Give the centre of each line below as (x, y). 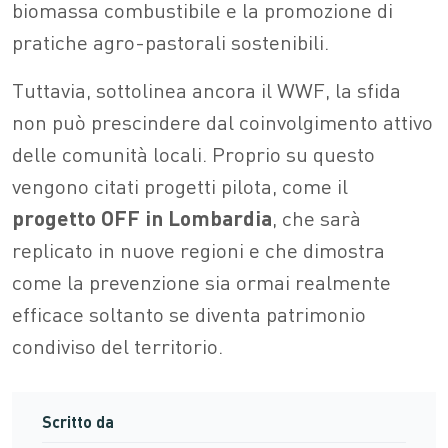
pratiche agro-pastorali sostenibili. (170, 41)
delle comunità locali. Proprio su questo (193, 153)
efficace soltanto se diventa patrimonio (189, 313)
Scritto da (78, 421)
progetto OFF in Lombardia (142, 217)
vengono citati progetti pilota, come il (180, 185)
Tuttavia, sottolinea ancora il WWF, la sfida (206, 89)
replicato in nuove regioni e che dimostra (198, 249)
